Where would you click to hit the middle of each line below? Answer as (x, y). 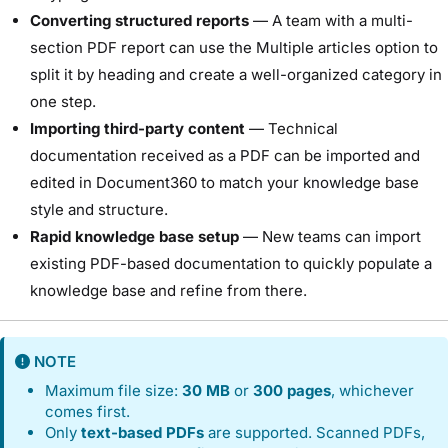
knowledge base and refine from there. (168, 290)
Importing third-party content (137, 128)
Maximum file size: (114, 391)
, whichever (373, 391)
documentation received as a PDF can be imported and (225, 155)
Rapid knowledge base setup (134, 236)
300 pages (292, 391)
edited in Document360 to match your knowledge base (224, 182)
